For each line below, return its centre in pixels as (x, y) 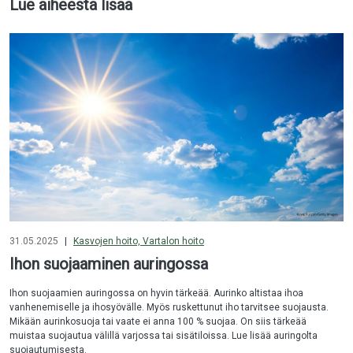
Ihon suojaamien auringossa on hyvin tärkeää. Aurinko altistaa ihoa (156, 293)
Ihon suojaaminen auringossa (109, 264)
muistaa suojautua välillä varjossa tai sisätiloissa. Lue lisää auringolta (163, 335)
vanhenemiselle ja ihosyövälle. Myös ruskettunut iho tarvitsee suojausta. (169, 307)
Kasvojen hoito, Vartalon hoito (139, 241)
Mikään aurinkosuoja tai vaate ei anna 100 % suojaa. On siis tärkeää (158, 321)
